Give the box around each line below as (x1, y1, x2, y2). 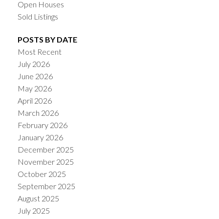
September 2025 (17, 181, 75, 191)
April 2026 (17, 96, 52, 106)
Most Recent (17, 47, 62, 57)
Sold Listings (17, 12, 58, 22)
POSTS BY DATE (17, 35, 77, 44)
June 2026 (17, 71, 53, 81)
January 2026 (17, 132, 63, 142)
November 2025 (17, 157, 74, 167)
